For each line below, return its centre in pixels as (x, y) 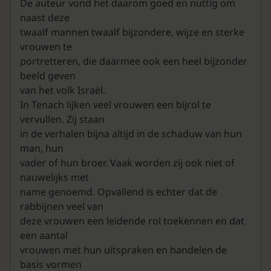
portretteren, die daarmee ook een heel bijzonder (134, 61)
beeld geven (48, 76)
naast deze (45, 18)
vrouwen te (46, 47)
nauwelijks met (54, 178)
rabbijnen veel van (62, 207)
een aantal (44, 236)
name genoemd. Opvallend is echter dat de (119, 192)
